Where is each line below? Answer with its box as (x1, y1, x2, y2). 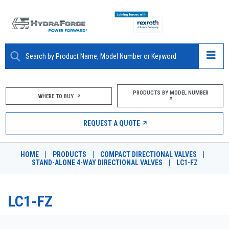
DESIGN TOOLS (15, 205, 67, 215)
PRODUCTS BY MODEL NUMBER (131, 89, 209, 96)
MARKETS (15, 135, 49, 145)
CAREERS (15, 182, 47, 192)
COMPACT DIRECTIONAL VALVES (100, 150, 197, 158)
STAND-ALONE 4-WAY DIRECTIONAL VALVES (31, 158, 163, 167)
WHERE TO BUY (36, 93, 76, 100)
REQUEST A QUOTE (81, 119, 142, 127)
